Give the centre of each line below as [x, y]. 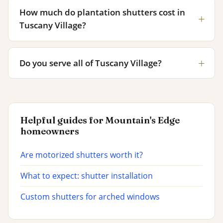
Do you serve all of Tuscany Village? [91, 63]
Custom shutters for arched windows [90, 197]
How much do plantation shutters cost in [103, 12]
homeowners [50, 131]
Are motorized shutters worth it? [82, 155]
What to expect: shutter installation [87, 176]
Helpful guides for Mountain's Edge [100, 120]
